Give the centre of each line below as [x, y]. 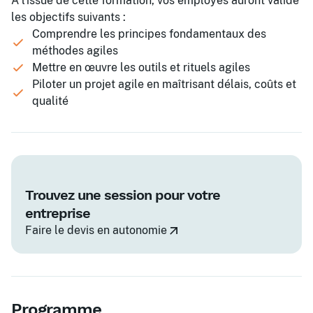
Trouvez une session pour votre [123, 195]
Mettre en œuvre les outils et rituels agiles [141, 67]
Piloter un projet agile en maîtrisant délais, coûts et [164, 84]
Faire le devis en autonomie [96, 230]
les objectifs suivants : [68, 17]
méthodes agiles [75, 51]
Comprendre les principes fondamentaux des [149, 34]
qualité [50, 101]
